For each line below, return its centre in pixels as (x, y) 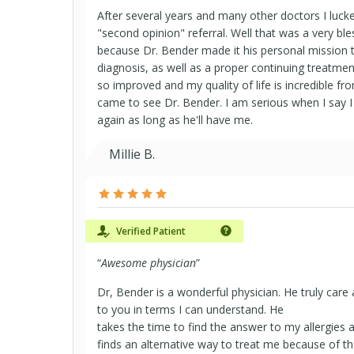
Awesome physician (149, 263)
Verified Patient (150, 231)
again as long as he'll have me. (175, 120)
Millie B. (132, 154)
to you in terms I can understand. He (190, 309)
